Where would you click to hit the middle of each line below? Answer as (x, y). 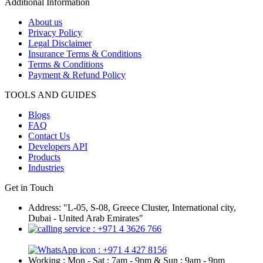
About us (45, 22)
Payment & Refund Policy (77, 75)
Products (44, 157)
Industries (46, 168)
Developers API (58, 147)
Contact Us (49, 136)
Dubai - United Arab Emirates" (86, 218)
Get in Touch (29, 188)
